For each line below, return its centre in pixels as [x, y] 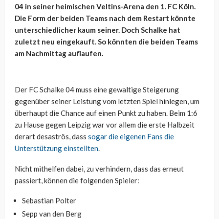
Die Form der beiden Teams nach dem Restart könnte [105, 18]
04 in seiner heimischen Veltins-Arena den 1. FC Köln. [105, 6]
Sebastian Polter [49, 200]
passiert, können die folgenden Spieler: [77, 180]
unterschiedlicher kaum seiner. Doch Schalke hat [98, 30]
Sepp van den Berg [52, 213]
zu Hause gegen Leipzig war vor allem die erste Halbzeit [105, 124]
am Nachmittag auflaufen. [59, 53]
